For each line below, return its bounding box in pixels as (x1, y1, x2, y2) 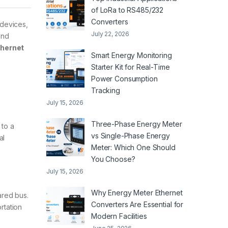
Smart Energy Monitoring (91, 51, 172, 60)
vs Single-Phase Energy (91, 131, 170, 140)
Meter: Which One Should (91, 143, 176, 152)
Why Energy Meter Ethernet (91, 188, 183, 197)
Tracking (91, 86, 120, 95)
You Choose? (91, 155, 135, 164)
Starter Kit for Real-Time (91, 63, 170, 72)
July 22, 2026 (91, 30, 130, 38)
